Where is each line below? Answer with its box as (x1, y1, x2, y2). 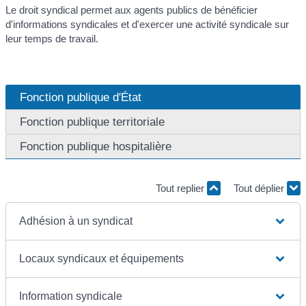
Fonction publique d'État (20, 89, 141, 104)
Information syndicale (19, 290, 123, 303)
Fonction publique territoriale (20, 114, 165, 128)
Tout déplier (234, 182, 287, 194)
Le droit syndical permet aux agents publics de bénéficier (5, 4, 258, 16)
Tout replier (156, 182, 207, 194)
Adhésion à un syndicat (19, 215, 133, 227)
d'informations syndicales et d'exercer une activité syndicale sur (5, 18, 289, 31)
